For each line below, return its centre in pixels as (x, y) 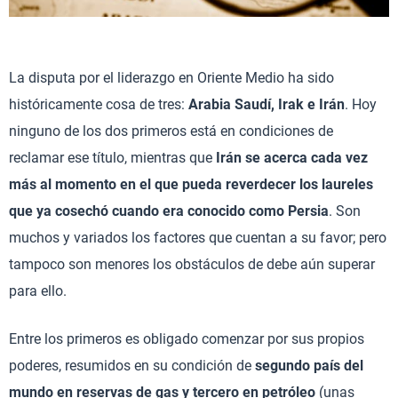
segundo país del (309, 365)
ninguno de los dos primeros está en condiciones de (171, 131)
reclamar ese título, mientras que (112, 157)
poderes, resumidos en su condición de (132, 365)
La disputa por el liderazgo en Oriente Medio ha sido (171, 77)
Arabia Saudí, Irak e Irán (267, 104)
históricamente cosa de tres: (99, 104)
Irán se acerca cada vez (292, 157)
